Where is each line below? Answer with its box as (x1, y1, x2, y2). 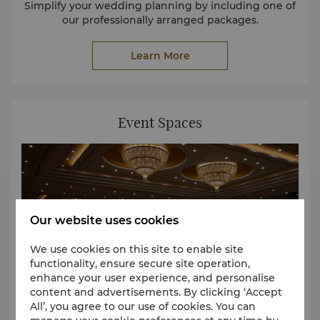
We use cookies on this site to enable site (30, 242, 244, 256)
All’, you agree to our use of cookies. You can (30, 299, 256, 313)
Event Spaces (118, 114, 202, 132)
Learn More (130, 49, 190, 63)
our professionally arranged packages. (61, 14, 259, 27)
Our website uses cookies (30, 213, 179, 227)
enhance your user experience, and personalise (30, 271, 276, 284)
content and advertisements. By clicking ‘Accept (30, 285, 283, 299)
